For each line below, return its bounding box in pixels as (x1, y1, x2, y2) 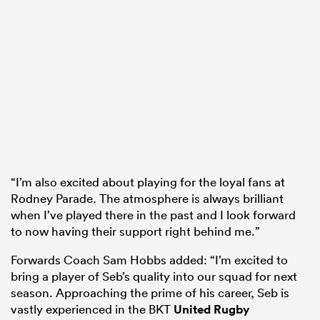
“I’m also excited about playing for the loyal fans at (11, 174, 285, 190)
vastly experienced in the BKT (11, 301, 174, 317)
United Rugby (174, 301, 250, 318)
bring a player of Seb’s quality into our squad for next (11, 269, 297, 284)
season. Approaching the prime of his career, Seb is (11, 285, 289, 301)
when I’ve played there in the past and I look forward (11, 207, 296, 223)
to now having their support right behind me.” (11, 224, 260, 239)
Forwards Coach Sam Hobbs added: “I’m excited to (11, 252, 288, 268)
